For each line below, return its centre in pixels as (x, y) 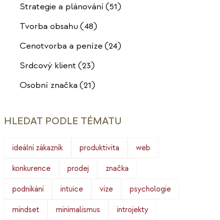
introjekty (132, 209)
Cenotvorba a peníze (61, 46)
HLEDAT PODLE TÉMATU (63, 121)
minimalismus (78, 209)
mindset (26, 209)
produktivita (99, 148)
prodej (78, 168)
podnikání (28, 189)
